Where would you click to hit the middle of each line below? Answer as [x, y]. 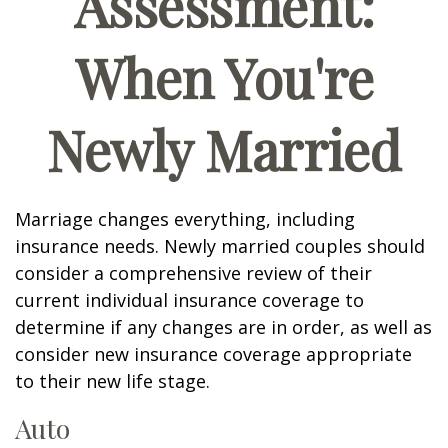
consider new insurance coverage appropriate [213, 354]
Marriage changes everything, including [185, 219]
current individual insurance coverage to [189, 300]
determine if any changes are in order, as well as [223, 327]
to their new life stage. [112, 381]
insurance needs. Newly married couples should [220, 246]
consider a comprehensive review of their [193, 273]
